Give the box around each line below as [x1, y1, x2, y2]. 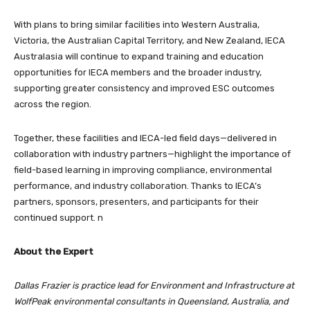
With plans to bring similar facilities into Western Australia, [14, 19, 259, 30]
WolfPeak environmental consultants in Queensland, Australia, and [14, 295, 289, 307]
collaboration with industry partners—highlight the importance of [14, 148, 291, 159]
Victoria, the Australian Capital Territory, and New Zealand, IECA [14, 35, 285, 46]
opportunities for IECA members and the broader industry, [14, 66, 262, 77]
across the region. [14, 98, 91, 109]
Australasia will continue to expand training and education [14, 51, 264, 62]
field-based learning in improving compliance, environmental [14, 164, 272, 175]
